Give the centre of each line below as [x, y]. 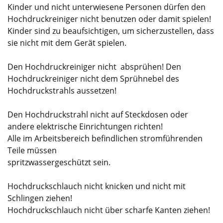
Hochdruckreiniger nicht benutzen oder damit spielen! [109, 19]
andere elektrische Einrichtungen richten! [85, 126]
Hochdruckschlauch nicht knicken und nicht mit [97, 186]
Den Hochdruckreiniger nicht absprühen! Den [94, 66]
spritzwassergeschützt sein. [59, 162]
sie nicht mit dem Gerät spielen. [67, 43]
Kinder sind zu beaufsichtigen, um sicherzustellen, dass [111, 31]
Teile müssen [33, 150]
